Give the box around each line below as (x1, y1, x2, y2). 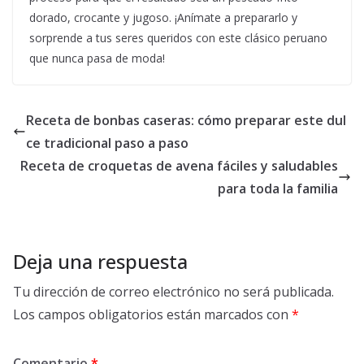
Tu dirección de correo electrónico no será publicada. (13, 283, 334, 301)
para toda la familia (218, 180, 338, 198)
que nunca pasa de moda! (29, 50, 165, 67)
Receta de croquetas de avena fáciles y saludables (20, 157, 338, 175)
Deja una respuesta (13, 248, 188, 275)
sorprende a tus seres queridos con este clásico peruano (29, 30, 327, 46)
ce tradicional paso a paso (26, 134, 188, 153)
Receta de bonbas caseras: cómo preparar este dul (26, 111, 346, 130)
